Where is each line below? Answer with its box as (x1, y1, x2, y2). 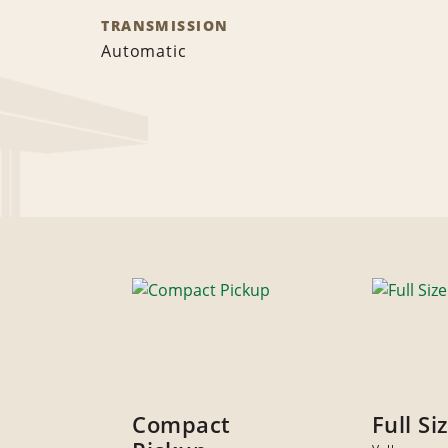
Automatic (101, 40, 187, 63)
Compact (132, 409, 231, 440)
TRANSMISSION (101, 16, 229, 36)
